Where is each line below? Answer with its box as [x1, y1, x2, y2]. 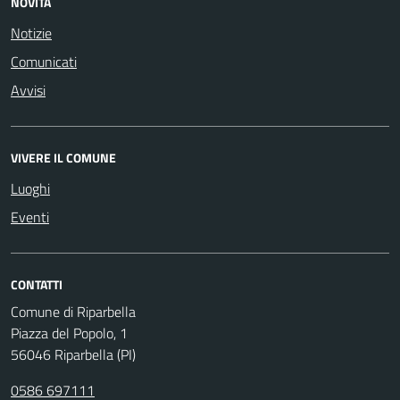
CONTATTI [11, 275, 62, 294]
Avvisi [11, 79, 46, 101]
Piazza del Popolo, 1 [11, 322, 128, 344]
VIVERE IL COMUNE [11, 148, 116, 167]
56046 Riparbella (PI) [11, 344, 136, 365]
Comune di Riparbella [11, 301, 136, 322]
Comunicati [11, 51, 77, 72]
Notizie [11, 22, 52, 44]
